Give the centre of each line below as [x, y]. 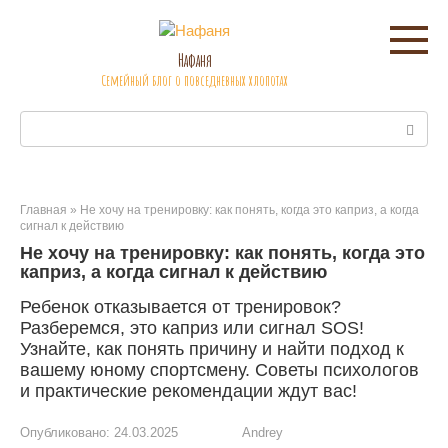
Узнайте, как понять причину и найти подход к [212, 349]
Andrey [262, 432]
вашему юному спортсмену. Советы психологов [219, 370]
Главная [43, 210]
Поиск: [43, 121]
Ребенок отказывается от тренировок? [180, 307]
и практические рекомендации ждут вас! [188, 391]
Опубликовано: [65, 432]
